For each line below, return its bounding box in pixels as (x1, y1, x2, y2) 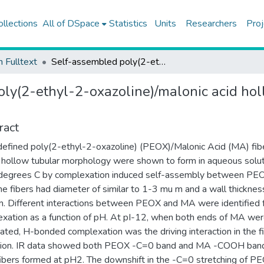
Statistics (108, 17, 147, 30)
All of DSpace (42, 17, 100, 30)
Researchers (185, 17, 237, 30)
